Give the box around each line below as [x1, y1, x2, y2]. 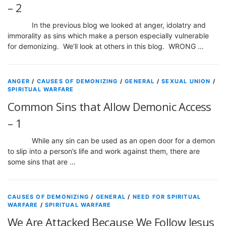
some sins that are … [8, 157, 76, 166]
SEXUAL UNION [161, 78, 211, 85]
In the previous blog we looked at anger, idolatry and [8, 21, 206, 30]
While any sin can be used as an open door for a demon [8, 136, 215, 145]
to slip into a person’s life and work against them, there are [8, 147, 200, 156]
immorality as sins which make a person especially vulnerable [8, 31, 209, 40]
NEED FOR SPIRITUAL [132, 193, 201, 201]
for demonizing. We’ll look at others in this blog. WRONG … [8, 42, 204, 51]
